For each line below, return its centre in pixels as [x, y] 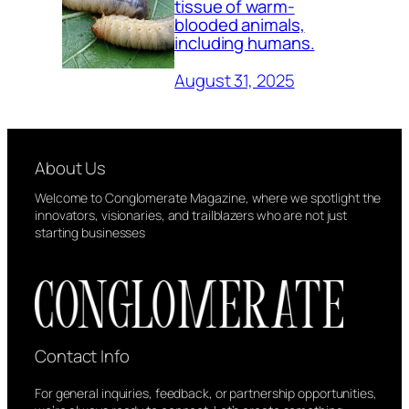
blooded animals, [240, 25]
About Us [71, 168]
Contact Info [82, 356]
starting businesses [90, 232]
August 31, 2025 [235, 80]
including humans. [245, 43]
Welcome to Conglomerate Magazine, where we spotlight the [208, 197]
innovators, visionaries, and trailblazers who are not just [191, 215]
